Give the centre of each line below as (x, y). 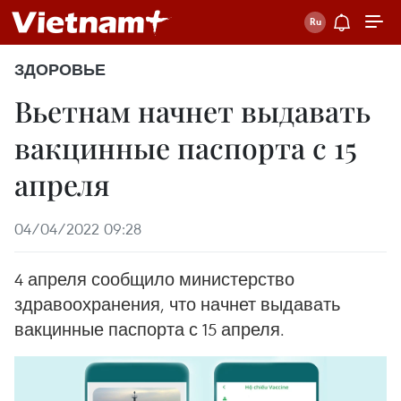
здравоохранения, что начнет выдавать (177, 304)
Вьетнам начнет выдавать (192, 111)
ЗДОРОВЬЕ (60, 70)
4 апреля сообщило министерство (154, 279)
